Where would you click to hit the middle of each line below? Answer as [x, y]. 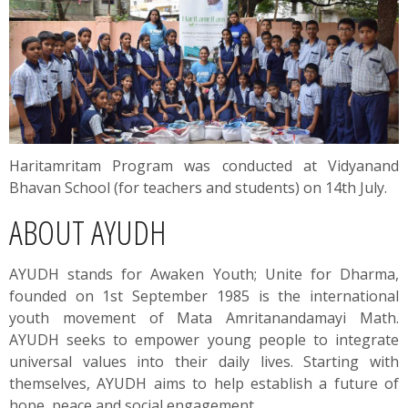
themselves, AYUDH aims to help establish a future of [204, 383]
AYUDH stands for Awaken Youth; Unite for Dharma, [204, 274]
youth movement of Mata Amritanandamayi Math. [204, 317]
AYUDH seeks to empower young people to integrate [204, 339]
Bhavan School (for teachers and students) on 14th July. [198, 187]
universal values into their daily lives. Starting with [204, 361]
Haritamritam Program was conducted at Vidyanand [204, 165]
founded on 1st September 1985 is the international [204, 296]
